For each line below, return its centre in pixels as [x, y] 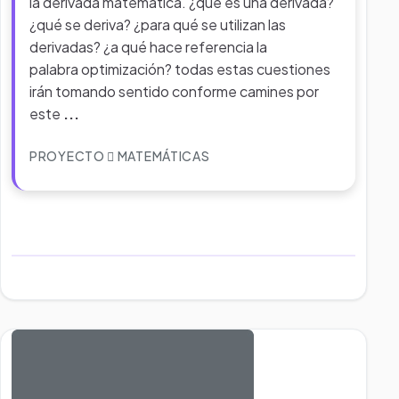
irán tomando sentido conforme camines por [174, 91]
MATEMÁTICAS [163, 156]
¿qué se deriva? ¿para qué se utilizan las [158, 24]
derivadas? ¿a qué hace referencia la [148, 47]
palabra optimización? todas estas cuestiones [180, 69]
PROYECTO [69, 156]
